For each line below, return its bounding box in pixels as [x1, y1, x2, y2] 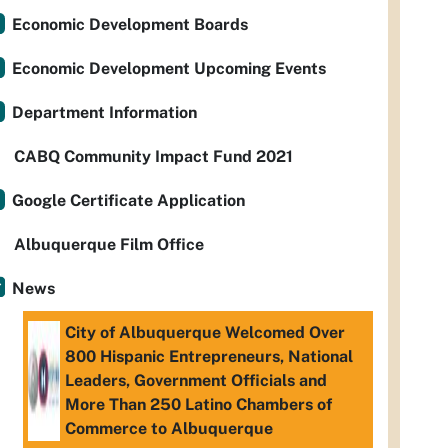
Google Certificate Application [12, 191, 245, 210]
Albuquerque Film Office [14, 235, 204, 254]
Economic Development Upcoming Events [12, 59, 326, 78]
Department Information [12, 103, 197, 122]
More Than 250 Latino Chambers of [65, 395, 332, 414]
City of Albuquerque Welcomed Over [65, 323, 345, 342]
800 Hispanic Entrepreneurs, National [65, 347, 353, 366]
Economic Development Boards [12, 15, 248, 34]
